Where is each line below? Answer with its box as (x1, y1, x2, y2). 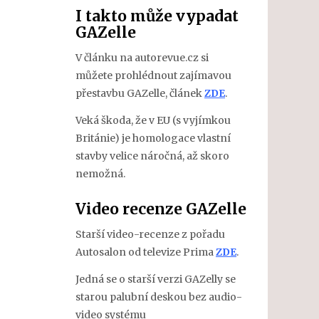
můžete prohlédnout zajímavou (75, 69, 231, 82)
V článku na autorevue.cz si (75, 51, 209, 64)
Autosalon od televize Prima (75, 246, 216, 258)
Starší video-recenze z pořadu (75, 228, 225, 241)
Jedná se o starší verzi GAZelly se (75, 272, 236, 286)
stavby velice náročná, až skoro (75, 149, 229, 162)
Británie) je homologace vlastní (75, 131, 231, 145)
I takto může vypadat (75, 6, 239, 26)
